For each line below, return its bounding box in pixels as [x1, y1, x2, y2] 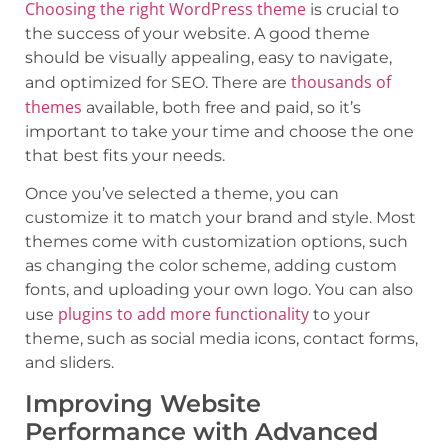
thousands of [291, 70, 391, 93]
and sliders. [25, 353, 114, 373]
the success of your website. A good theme [25, 23, 370, 43]
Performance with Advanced [25, 416, 378, 446]
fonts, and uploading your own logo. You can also [25, 280, 413, 300]
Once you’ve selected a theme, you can [25, 184, 339, 204]
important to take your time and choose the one [25, 121, 414, 141]
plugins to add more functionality [58, 303, 309, 326]
